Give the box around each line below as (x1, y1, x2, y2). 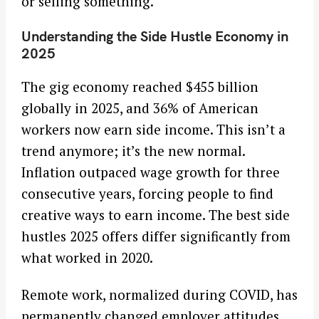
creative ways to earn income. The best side (21, 205, 290, 224)
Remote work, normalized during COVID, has (21, 286, 298, 304)
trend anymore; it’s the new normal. (21, 141, 245, 159)
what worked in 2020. (21, 248, 153, 266)
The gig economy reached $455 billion (21, 77, 258, 95)
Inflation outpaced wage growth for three (21, 162, 280, 181)
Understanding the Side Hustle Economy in (21, 27, 288, 46)
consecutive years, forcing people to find (21, 184, 273, 202)
